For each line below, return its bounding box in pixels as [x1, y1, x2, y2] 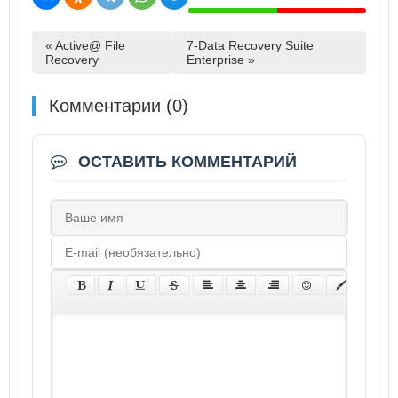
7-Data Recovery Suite [186, 37, 314, 52]
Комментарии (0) [49, 95, 188, 115]
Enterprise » [186, 52, 255, 67]
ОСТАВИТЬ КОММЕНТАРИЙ [74, 152, 297, 171]
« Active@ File [45, 37, 125, 52]
